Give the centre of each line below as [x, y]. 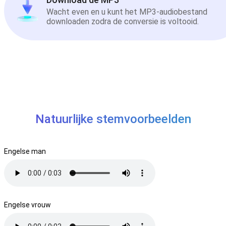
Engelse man [25, 151]
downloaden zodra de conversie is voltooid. [123, 22]
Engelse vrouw [27, 205]
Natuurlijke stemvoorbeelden [113, 119]
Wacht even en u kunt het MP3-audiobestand [127, 12]
